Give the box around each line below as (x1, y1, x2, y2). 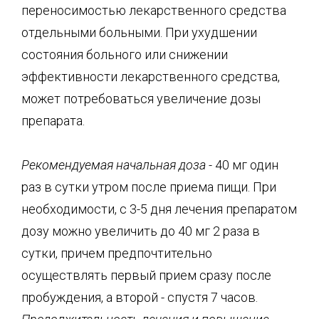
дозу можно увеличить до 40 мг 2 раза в (21, 224, 260, 239)
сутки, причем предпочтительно (21, 246, 212, 261)
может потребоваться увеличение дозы (21, 90, 261, 106)
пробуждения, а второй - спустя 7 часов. (21, 290, 258, 305)
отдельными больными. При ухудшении (21, 24, 257, 40)
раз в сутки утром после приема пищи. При (21, 179, 276, 194)
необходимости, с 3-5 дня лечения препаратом (21, 202, 297, 216)
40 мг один (212, 157, 278, 172)
